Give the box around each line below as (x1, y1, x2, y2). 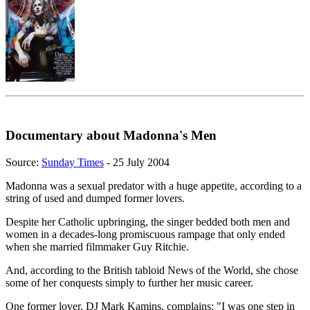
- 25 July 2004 (104, 156, 170, 168)
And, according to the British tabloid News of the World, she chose (6, 264, 298, 276)
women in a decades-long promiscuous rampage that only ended (6, 228, 285, 240)
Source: (6, 156, 42, 168)
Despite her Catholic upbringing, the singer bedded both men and (6, 215, 290, 228)
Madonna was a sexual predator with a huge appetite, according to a (6, 179, 302, 192)
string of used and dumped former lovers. (6, 192, 185, 204)
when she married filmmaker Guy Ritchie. (6, 240, 189, 253)
